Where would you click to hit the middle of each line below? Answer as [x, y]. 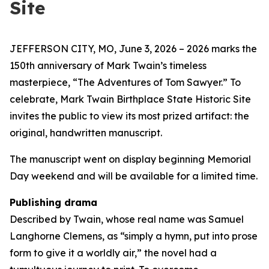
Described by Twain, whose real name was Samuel [127, 219]
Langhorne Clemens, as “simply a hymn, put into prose [134, 236]
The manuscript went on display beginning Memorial [130, 159]
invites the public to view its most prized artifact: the [129, 116]
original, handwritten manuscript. [86, 133]
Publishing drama [55, 202]
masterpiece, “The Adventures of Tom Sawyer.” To [125, 82]
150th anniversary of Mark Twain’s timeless [108, 65]
